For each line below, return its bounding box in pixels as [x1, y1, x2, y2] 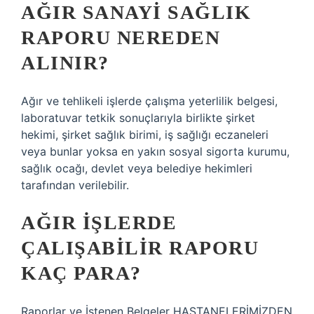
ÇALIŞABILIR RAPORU [21, 237, 259, 259]
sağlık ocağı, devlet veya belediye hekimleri [21, 161, 252, 175]
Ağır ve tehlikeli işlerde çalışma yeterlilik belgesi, [21, 94, 278, 108]
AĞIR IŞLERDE [21, 212, 177, 233]
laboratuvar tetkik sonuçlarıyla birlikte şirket [21, 111, 255, 125]
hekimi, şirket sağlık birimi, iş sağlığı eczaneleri [21, 128, 268, 142]
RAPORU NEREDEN [21, 27, 220, 48]
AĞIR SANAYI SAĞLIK [21, 1, 251, 23]
